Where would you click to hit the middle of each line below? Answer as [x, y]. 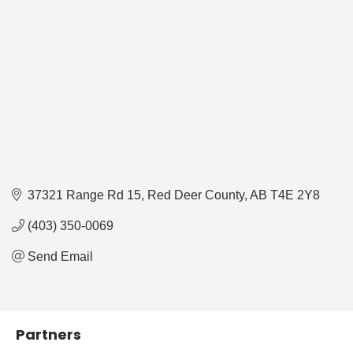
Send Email [60, 256]
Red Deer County [196, 195]
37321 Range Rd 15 [84, 195]
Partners [48, 334]
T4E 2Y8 [295, 195]
